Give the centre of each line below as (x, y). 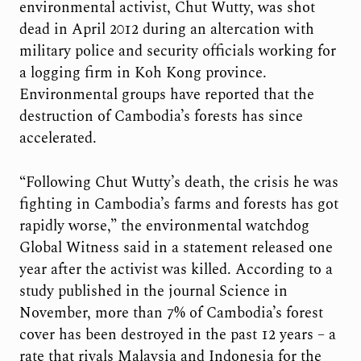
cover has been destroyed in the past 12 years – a (177, 334)
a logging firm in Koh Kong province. (143, 73)
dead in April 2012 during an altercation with (166, 30)
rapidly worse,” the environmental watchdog (164, 226)
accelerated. (58, 139)
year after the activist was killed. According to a (176, 269)
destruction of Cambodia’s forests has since (161, 117)
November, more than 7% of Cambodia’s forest (171, 313)
